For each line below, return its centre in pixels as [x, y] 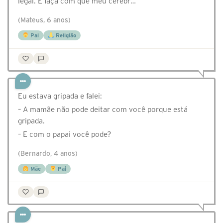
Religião [65, 36]
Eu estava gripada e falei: [60, 96]
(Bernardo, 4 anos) [48, 154]
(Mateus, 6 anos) [44, 20]
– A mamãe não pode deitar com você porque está [103, 110]
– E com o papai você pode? [65, 134]
